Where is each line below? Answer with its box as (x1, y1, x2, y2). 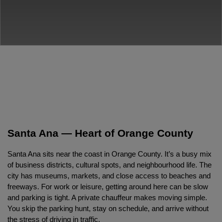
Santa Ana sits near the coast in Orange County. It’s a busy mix (7, 150, 212, 158)
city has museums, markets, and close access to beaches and (7, 171, 211, 180)
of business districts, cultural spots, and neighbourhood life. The (7, 161, 212, 169)
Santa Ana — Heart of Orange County (7, 127, 193, 139)
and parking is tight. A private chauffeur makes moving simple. (7, 193, 207, 202)
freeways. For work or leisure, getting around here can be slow (7, 182, 208, 191)
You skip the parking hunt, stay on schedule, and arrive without (7, 204, 209, 213)
